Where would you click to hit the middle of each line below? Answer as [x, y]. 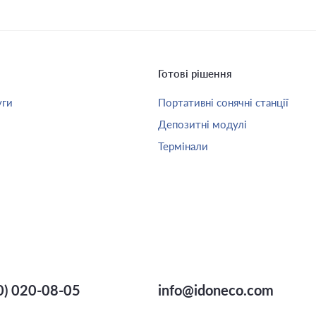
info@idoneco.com [216, 290]
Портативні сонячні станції [223, 102]
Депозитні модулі [202, 124]
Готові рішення [195, 73]
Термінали [183, 146]
